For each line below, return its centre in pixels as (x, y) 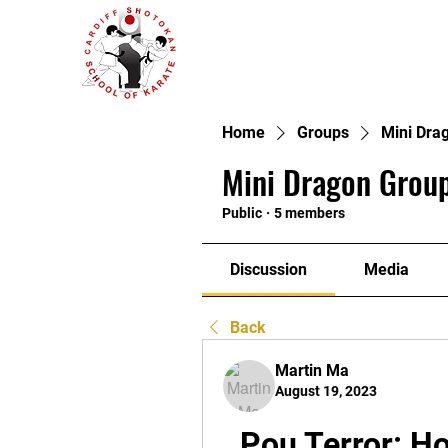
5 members (309, 213)
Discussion (269, 269)
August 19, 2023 (326, 391)
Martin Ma (312, 370)
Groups (323, 132)
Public (242, 213)
